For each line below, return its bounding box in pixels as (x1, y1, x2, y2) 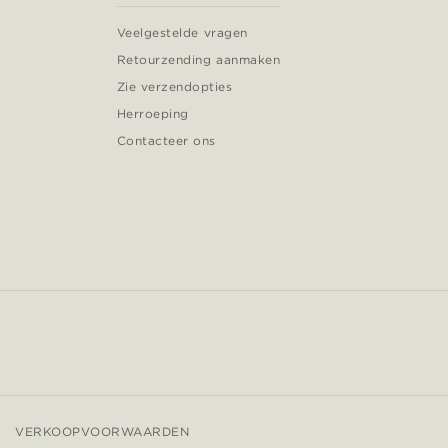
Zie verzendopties (116, 78, 233, 94)
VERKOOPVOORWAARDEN (15, 423, 190, 439)
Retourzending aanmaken (116, 51, 281, 67)
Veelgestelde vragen (116, 24, 248, 40)
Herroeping (116, 105, 189, 121)
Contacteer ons (116, 132, 216, 148)
